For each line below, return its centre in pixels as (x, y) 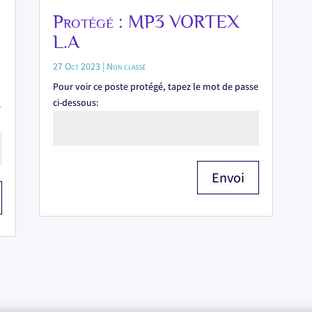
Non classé (126, 66)
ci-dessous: (76, 102)
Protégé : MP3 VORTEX (146, 21)
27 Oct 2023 (76, 66)
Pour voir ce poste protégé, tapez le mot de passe (155, 86)
